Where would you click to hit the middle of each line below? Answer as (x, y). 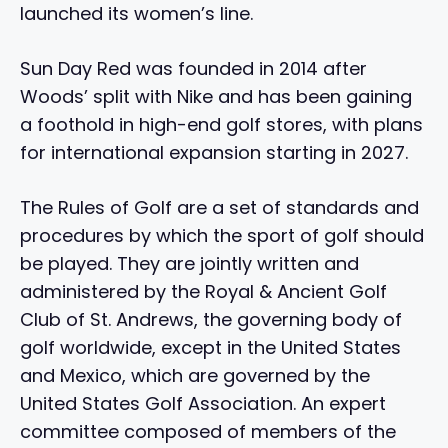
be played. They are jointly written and (189, 264)
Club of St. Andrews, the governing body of (211, 320)
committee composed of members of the (208, 432)
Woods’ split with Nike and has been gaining (216, 97)
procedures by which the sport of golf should (222, 236)
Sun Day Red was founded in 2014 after (193, 69)
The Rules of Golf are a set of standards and (219, 208)
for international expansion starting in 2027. (214, 153)
